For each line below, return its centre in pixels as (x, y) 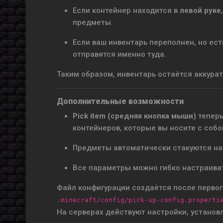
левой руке (200, 10)
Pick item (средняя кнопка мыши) (134, 116)
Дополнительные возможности (120, 101)
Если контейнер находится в (126, 10)
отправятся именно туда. (119, 54)
